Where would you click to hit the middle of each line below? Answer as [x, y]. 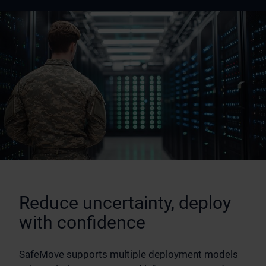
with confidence [82, 223]
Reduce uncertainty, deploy [125, 203]
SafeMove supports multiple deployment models [129, 254]
